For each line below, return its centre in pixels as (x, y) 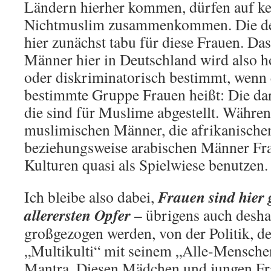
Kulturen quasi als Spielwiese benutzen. (146, 164)
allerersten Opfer (77, 214)
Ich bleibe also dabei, (91, 196)
